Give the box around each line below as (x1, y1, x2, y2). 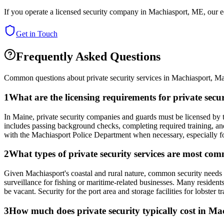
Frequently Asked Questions (16, 50, 160, 63)
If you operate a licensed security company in (4, 7, 148, 16)
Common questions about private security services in (4, 73, 171, 82)
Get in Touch (16, 29, 57, 38)
